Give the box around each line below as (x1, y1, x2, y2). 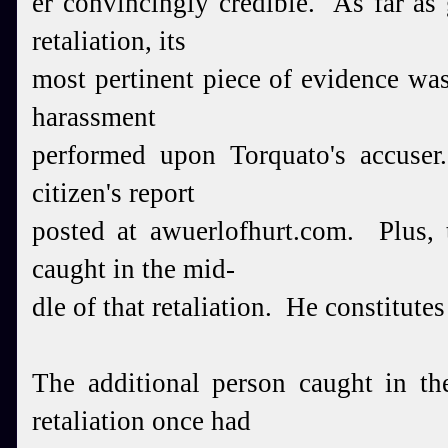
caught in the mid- (32, 254, 235, 284)
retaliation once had (32, 406, 251, 436)
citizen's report (32, 178, 195, 208)
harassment (32, 102, 156, 132)
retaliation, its (32, 26, 186, 56)
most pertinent (32, 64, 203, 94)
